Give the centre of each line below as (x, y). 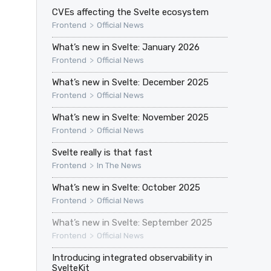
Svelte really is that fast (102, 153)
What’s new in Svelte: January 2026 (126, 47)
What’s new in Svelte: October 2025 (126, 188)
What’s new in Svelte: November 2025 (130, 118)
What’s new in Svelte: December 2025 (130, 83)
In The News (119, 166)
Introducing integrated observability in (132, 258)
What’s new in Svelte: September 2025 (132, 223)
